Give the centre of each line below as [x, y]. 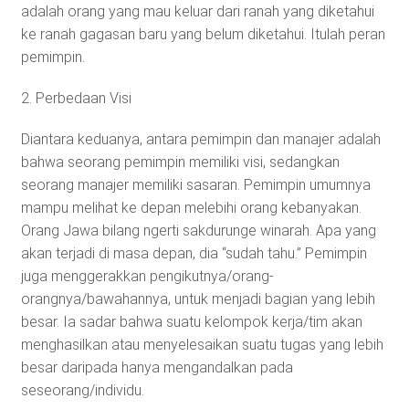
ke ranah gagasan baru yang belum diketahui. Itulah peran [203, 34]
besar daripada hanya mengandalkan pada [157, 367]
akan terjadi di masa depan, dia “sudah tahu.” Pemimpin [194, 253]
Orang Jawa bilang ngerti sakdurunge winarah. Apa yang [198, 230]
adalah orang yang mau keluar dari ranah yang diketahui [197, 11]
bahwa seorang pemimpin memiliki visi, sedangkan [180, 162]
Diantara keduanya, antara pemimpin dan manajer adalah [200, 139]
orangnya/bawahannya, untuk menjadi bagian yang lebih [198, 299]
